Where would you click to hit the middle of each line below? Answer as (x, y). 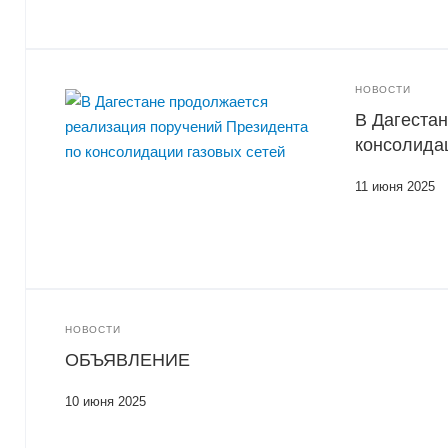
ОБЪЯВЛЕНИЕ (127, 360)
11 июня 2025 (395, 186)
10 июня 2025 (105, 401)
